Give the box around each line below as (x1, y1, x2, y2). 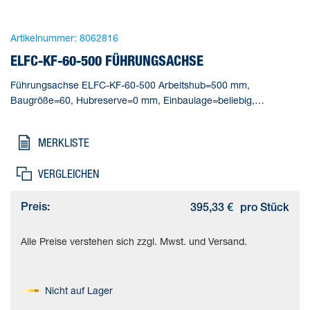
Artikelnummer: (10, 31, 77, 44)
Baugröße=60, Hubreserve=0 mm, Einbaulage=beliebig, (10, 93, 255, 106)
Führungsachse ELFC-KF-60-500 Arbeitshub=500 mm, (10, 78, 250, 91)
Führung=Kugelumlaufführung (10, 109, 141, 121)
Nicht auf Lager (45, 284, 113, 296)
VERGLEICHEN (38, 166, 99, 181)
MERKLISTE (38, 135, 89, 149)
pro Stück (240, 203, 289, 215)
